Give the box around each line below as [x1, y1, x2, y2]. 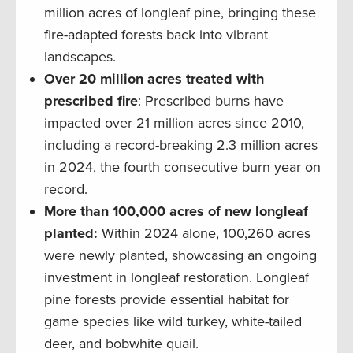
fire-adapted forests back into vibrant [44, 26, 268, 44]
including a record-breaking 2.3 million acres [44, 136, 318, 154]
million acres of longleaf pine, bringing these [44, 4, 316, 22]
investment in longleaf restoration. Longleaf [44, 269, 309, 287]
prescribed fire [44, 92, 138, 110]
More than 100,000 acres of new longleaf [44, 203, 308, 221]
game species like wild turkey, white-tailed [44, 313, 302, 331]
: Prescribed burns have [138, 92, 284, 110]
